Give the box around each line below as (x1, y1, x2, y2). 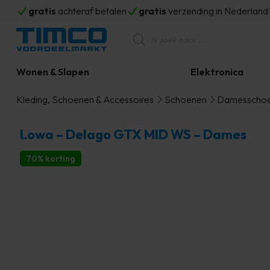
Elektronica (190, 66, 243, 78)
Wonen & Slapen (16, 66, 89, 78)
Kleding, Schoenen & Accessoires (16, 93, 154, 105)
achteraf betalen (56, 5, 127, 17)
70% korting (26, 153, 75, 164)
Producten (125, 26, 169, 38)
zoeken (125, 36, 155, 48)
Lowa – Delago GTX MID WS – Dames (20, 126, 246, 143)
